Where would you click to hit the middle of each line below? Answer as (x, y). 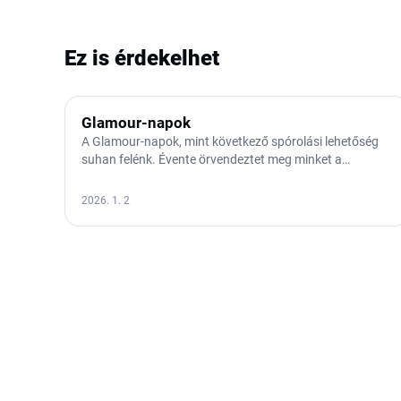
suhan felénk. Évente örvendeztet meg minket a (212, 160)
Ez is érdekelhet (142, 59)
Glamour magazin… (135, 178)
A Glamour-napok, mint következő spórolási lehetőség (230, 142)
